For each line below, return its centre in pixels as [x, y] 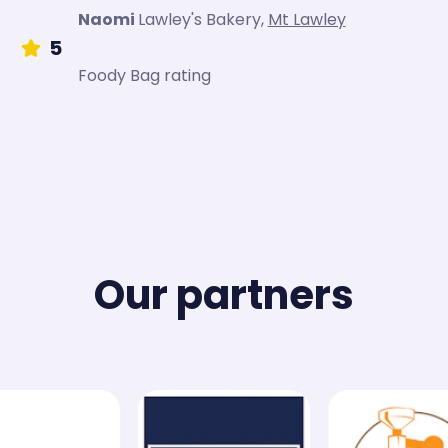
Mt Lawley [306, 19]
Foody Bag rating [144, 75]
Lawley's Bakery [199, 19]
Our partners [224, 294]
